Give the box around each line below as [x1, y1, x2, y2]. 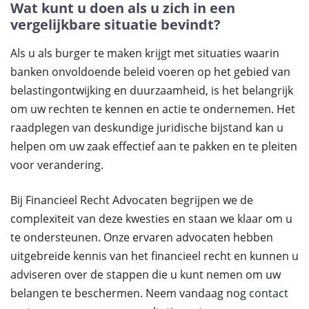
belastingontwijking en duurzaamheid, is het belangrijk [10, 83, 293, 98]
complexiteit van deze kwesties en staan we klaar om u [10, 211, 292, 226]
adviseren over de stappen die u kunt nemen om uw [10, 267, 281, 282]
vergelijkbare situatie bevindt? [10, 15, 221, 34]
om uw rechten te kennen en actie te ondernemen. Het [10, 101, 295, 117]
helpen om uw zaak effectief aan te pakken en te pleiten [10, 139, 297, 154]
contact [249, 286, 288, 301]
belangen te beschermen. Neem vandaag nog [10, 286, 249, 301]
